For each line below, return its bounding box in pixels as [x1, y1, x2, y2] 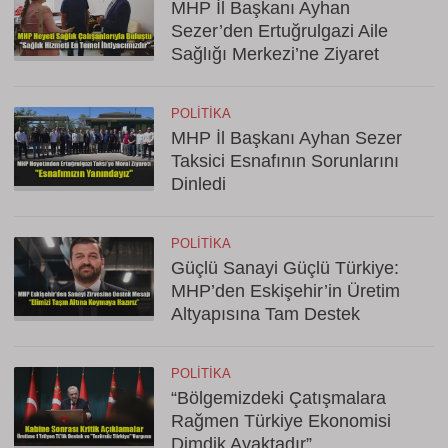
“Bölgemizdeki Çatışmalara [171, 388, 386, 408]
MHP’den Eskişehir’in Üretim [171, 281, 400, 301]
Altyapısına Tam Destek [171, 304, 360, 324]
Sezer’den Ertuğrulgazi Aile [171, 21, 388, 41]
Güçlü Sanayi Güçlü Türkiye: [171, 258, 399, 278]
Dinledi [171, 174, 226, 194]
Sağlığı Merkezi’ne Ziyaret [171, 44, 379, 64]
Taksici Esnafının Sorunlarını [171, 151, 399, 171]
